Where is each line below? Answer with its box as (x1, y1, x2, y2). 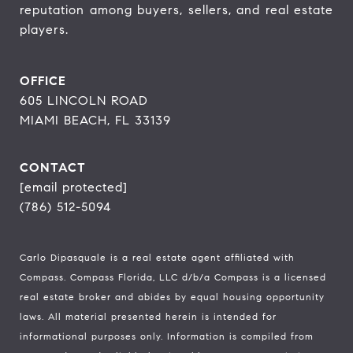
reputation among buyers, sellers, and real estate (20, 2, 333, 17)
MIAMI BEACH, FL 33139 (20, 112, 171, 128)
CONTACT (20, 159, 86, 175)
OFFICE (20, 72, 66, 88)
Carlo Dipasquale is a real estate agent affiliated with (20, 251, 295, 263)
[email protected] (20, 179, 128, 195)
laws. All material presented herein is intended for (20, 310, 277, 322)
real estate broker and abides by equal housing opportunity (20, 290, 325, 303)
